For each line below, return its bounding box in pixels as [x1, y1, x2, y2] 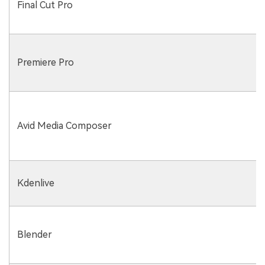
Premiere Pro [17, 56, 74, 68]
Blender [17, 228, 52, 240]
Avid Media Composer [17, 119, 112, 131]
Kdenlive [17, 177, 54, 189]
